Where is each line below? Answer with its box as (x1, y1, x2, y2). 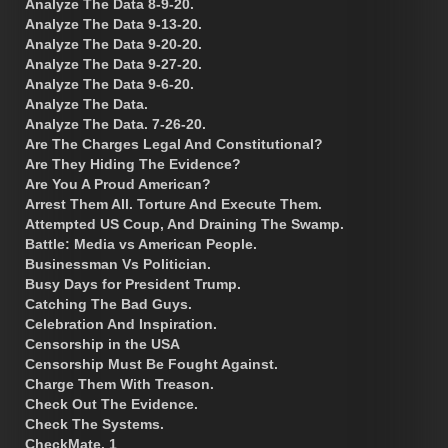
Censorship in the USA (25, 335, 180, 352)
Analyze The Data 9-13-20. (25, 15, 202, 32)
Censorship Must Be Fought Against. (25, 355, 278, 372)
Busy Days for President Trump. (25, 275, 241, 292)
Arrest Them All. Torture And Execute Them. (25, 195, 322, 212)
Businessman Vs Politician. (25, 255, 211, 272)
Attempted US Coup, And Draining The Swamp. (25, 215, 344, 232)
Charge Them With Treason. (25, 375, 214, 392)
